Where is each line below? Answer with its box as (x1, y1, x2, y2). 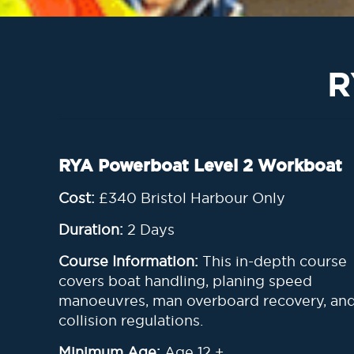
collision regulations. (58, 311, 203, 330)
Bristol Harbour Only (137, 189, 285, 207)
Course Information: (58, 252, 198, 270)
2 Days (123, 220, 175, 239)
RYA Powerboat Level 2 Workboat (58, 155, 342, 177)
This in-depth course (198, 252, 347, 270)
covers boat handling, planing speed (58, 272, 312, 290)
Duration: (58, 220, 123, 239)
